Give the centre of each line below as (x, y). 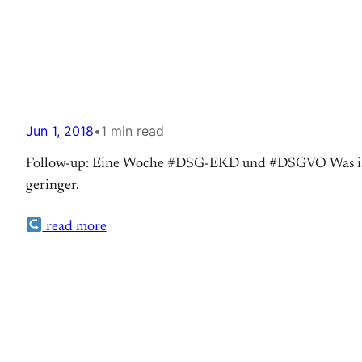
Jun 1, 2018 (60, 131)
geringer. (53, 186)
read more (74, 227)
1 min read (133, 131)
